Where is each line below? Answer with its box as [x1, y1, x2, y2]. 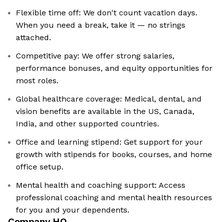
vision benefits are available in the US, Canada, [16, 107, 194, 116]
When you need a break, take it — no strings [16, 20, 185, 30]
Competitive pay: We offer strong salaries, [16, 51, 174, 61]
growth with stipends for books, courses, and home [16, 150, 212, 160]
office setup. [16, 162, 63, 172]
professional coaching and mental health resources [16, 193, 212, 203]
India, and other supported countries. [16, 119, 159, 129]
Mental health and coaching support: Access [16, 180, 185, 190]
